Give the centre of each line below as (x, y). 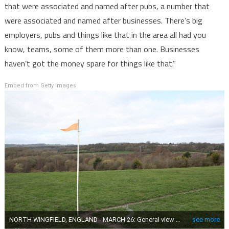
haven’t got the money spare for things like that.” (90, 64)
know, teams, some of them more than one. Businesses (102, 49)
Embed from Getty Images (40, 86)
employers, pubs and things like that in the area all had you (105, 35)
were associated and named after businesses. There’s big (103, 21)
